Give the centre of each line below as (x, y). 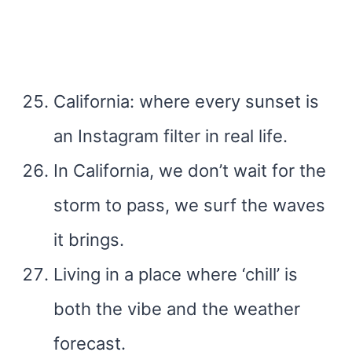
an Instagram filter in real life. (170, 136)
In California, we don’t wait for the (190, 170)
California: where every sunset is (186, 101)
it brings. (89, 240)
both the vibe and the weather (177, 309)
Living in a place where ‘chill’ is (176, 274)
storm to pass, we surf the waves (189, 205)
